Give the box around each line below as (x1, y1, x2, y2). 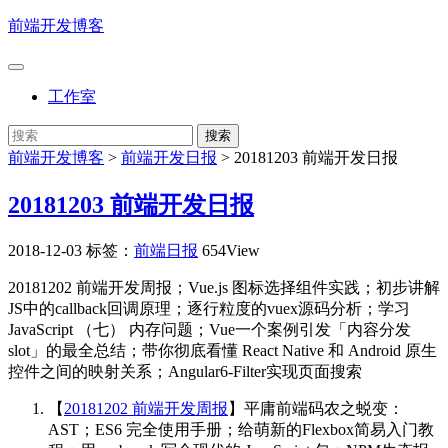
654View (202, 241, 260, 259)
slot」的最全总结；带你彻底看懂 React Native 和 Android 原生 (8, 341, 437, 359)
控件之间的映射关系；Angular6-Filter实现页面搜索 (8, 362, 362, 380)
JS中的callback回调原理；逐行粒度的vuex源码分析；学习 (8, 299, 410, 317)
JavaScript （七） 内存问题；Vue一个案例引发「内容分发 (8, 320, 411, 338)
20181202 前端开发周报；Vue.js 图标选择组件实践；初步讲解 (8, 278, 440, 296)
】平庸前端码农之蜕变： (228, 399, 404, 417)
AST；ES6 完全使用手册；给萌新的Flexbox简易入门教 (48, 420, 434, 438)
